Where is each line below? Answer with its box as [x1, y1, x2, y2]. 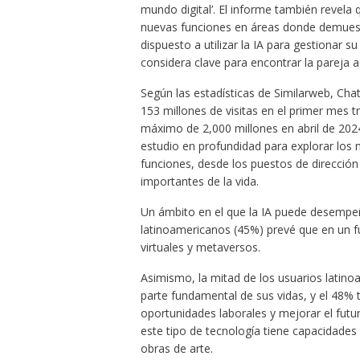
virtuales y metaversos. [140, 239, 260, 256]
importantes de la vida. [140, 174, 259, 190]
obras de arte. [140, 341, 213, 357]
